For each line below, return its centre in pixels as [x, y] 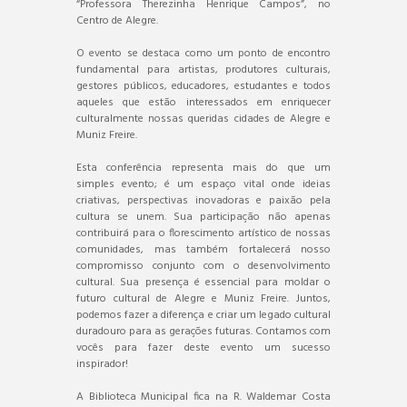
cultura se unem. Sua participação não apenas [203, 217]
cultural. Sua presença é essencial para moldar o [203, 282]
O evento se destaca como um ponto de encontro [203, 53]
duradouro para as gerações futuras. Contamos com [203, 331]
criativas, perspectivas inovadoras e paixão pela [203, 200]
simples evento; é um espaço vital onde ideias [203, 184]
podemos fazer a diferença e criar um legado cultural [203, 315]
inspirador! [102, 364]
